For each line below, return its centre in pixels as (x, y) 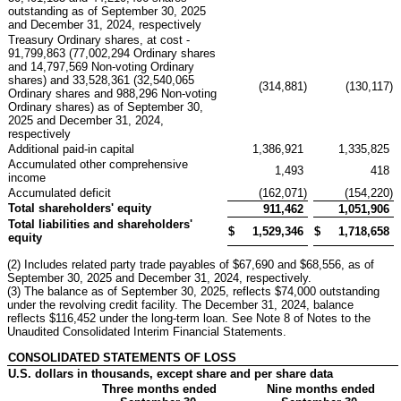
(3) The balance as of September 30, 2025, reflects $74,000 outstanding (193, 291)
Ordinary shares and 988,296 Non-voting (112, 93)
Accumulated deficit (60, 192)
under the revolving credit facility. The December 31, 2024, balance (180, 304)
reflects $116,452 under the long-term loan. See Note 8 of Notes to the (189, 318)
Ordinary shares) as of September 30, (106, 107)
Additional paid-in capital (71, 149)
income (27, 177)
